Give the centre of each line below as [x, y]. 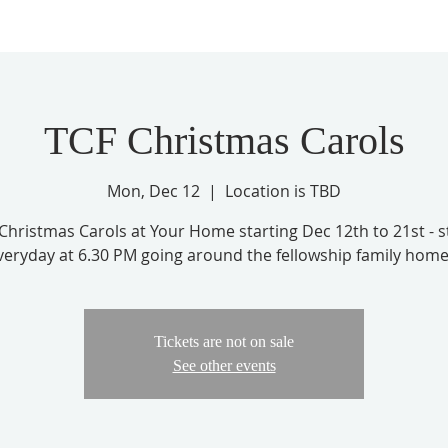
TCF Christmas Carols [224, 140]
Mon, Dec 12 [153, 191]
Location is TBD [283, 191]
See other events [224, 365]
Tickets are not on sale [224, 341]
